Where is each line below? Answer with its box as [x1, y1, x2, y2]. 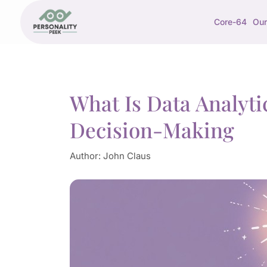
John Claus [103, 150, 151, 162]
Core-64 [213, 17, 247, 27]
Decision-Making [69, 116, 234, 144]
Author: [69, 150, 103, 162]
